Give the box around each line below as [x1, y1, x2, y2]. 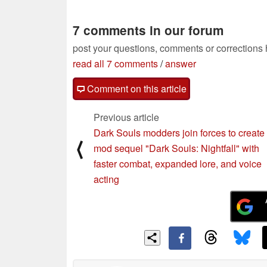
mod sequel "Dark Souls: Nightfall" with [94, 141, 259, 155]
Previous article [94, 110, 159, 124]
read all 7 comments [73, 56, 158, 70]
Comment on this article [85, 81, 187, 95]
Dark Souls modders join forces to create [94, 125, 265, 139]
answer [165, 56, 196, 70]
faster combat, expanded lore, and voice [94, 156, 262, 170]
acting [94, 172, 119, 186]
